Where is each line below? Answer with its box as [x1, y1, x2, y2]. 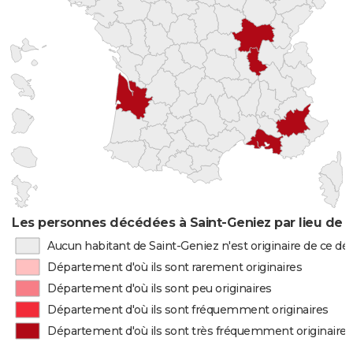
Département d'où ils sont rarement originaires [47, 260, 303, 274]
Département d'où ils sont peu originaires [47, 281, 272, 295]
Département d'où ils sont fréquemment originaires [47, 303, 329, 317]
